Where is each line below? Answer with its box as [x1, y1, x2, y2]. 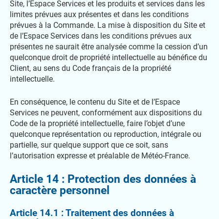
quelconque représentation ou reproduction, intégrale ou [10, 130, 201, 139]
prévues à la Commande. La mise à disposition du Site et [10, 21, 205, 30]
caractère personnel [10, 184, 109, 197]
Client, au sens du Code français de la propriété [10, 64, 171, 73]
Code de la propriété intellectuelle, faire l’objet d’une [10, 119, 185, 128]
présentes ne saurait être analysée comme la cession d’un [10, 42, 208, 51]
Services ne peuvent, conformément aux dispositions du [10, 108, 202, 117]
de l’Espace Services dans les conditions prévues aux [10, 31, 192, 41]
